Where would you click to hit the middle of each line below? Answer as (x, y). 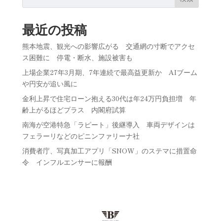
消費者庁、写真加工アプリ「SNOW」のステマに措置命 (109, 150)
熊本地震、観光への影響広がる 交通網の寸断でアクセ (108, 46)
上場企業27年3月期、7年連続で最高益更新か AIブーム (110, 72)
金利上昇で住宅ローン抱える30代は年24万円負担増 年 (109, 98)
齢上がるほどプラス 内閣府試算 (74, 109)
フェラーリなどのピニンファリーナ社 (81, 135)
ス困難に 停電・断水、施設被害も (77, 57)
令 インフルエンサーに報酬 (67, 162)
